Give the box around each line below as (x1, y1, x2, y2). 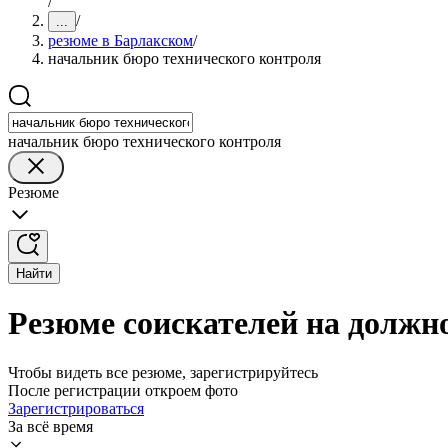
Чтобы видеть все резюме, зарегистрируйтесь (8, 363, 318, 381)
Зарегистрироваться (8, 399, 144, 417)
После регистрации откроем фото (8, 381, 238, 399)
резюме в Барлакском (48, 32, 193, 49)
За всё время (8, 417, 93, 435)
